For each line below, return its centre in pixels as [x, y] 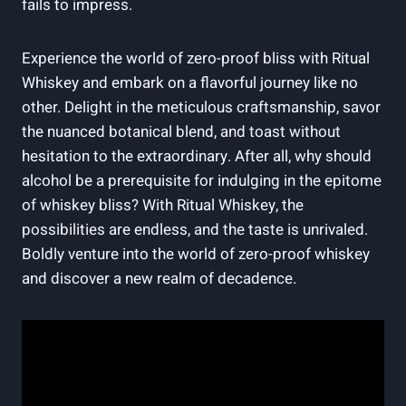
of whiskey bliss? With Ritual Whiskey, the [163, 205]
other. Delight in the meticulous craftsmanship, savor [201, 107]
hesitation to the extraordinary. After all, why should [197, 156]
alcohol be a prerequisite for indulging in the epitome [202, 180]
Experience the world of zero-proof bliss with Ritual [196, 58]
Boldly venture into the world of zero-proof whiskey [196, 254]
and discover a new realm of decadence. [159, 278]
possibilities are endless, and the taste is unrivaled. [195, 229]
